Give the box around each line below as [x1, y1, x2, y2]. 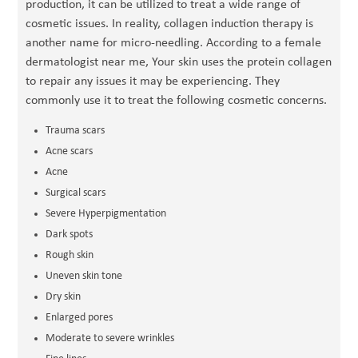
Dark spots [46, 229, 93, 241]
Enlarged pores [46, 312, 113, 324]
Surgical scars [46, 187, 106, 199]
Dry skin [46, 291, 82, 303]
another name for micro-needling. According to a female [26, 37, 322, 50]
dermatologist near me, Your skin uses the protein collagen [26, 56, 332, 69]
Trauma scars [46, 125, 105, 137]
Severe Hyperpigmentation [46, 208, 167, 220]
